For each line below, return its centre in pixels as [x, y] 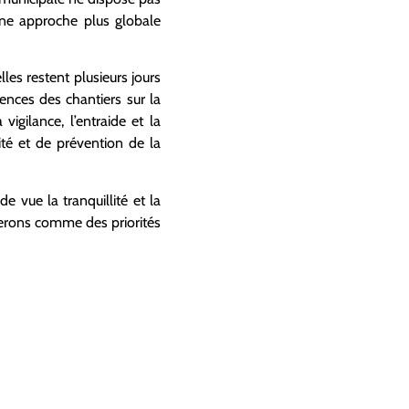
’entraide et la [117, 121]
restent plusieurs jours [94, 78]
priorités [136, 222]
